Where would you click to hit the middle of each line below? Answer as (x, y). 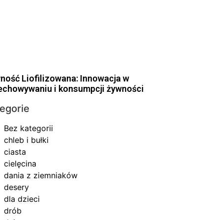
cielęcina (20, 163)
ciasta (15, 151)
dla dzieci (22, 199)
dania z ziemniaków (41, 175)
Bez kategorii (29, 128)
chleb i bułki (27, 140)
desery (17, 187)
